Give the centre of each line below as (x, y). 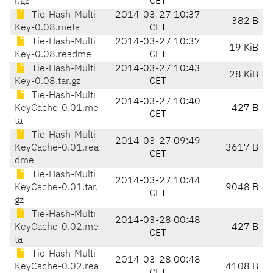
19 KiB (244, 48)
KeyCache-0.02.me (57, 228)
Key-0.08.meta (47, 28)
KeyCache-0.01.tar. (56, 188)
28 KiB (244, 75)
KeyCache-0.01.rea (57, 148)
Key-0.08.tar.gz (48, 82)
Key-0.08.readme (53, 55)
